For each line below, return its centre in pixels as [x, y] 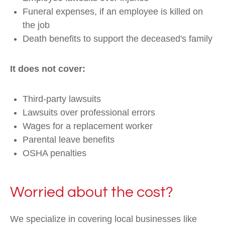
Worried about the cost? [92, 192]
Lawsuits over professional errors [89, 113]
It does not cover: [48, 69]
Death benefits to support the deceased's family [118, 39]
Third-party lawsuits [62, 99]
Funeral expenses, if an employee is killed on [113, 12]
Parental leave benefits [69, 140]
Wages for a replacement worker [88, 126]
